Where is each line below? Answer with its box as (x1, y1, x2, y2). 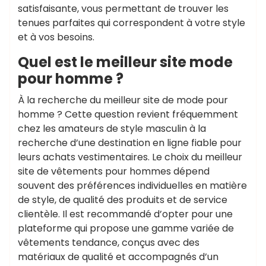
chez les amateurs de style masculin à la (18, 122, 206, 135)
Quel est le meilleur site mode (18, 52, 233, 72)
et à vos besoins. (18, 30, 94, 44)
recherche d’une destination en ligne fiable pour (18, 136, 242, 150)
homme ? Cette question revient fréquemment (18, 107, 238, 121)
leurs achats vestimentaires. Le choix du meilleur (18, 150, 242, 164)
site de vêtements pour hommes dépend (18, 164, 210, 178)
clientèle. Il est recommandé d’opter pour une (18, 207, 233, 221)
